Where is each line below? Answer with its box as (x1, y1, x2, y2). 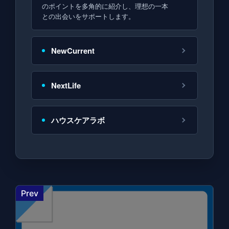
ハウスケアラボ (51, 114, 105, 126)
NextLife (51, 79, 81, 91)
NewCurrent (51, 44, 95, 56)
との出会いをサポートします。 (42, 11, 135, 21)
